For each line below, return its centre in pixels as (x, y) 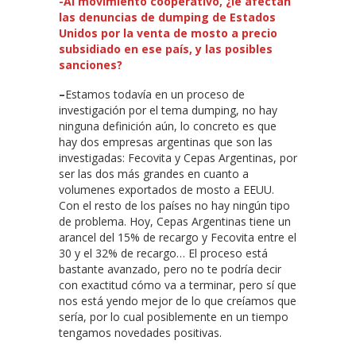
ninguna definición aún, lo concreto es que (168, 126)
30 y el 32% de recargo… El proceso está (163, 253)
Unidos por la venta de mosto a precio (168, 33)
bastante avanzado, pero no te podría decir (170, 269)
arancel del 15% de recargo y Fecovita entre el (178, 237)
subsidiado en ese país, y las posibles (166, 48)
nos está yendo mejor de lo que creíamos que (178, 300)
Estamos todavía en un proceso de (155, 94)
